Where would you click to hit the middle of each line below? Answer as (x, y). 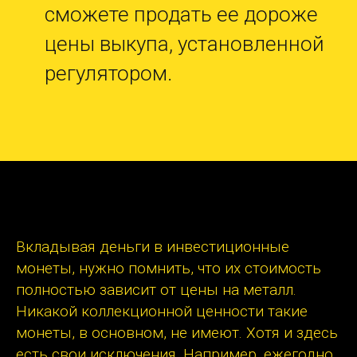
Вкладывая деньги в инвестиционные (153, 247)
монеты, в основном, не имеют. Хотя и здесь (177, 333)
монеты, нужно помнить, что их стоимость (169, 269)
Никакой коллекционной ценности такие (162, 312)
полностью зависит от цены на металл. (156, 290)
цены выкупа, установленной (184, 44)
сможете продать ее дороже (181, 15)
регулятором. (108, 74)
